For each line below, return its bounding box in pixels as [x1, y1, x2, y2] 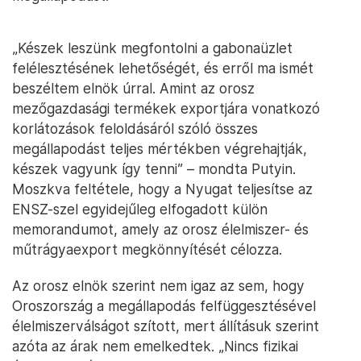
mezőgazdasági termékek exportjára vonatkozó [12, 100, 320, 117]
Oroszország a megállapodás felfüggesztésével [12, 297, 316, 314]
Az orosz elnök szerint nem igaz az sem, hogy [12, 277, 305, 294]
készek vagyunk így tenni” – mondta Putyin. [12, 160, 296, 177]
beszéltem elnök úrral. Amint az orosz [12, 80, 255, 97]
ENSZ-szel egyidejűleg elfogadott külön [12, 201, 268, 218]
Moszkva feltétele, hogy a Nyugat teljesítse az [12, 180, 313, 197]
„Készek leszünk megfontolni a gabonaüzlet [12, 39, 293, 56]
